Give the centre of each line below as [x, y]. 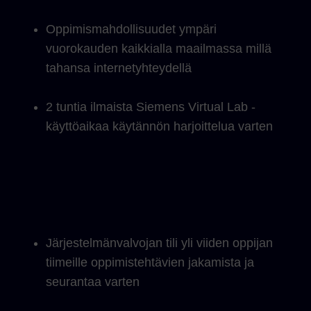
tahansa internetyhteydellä [119, 68]
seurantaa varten [93, 282]
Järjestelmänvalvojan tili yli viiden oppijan [159, 243]
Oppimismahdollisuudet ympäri [131, 29]
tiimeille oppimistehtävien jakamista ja [150, 262]
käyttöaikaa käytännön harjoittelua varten [159, 126]
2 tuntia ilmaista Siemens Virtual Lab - [151, 107]
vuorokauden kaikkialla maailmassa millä [159, 49]
